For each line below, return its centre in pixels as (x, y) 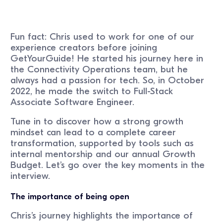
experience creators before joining (84, 47)
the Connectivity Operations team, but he (99, 69)
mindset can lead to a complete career (93, 132)
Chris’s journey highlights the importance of (102, 215)
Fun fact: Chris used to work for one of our (103, 36)
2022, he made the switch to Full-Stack (92, 91)
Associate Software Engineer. (74, 102)
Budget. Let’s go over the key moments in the (108, 165)
